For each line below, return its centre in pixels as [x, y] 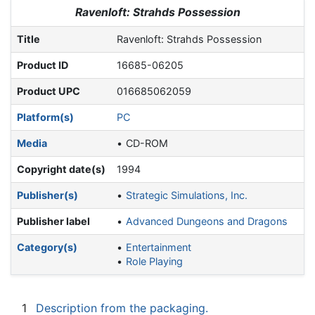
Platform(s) [45, 117]
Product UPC [49, 91]
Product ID [43, 65]
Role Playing [155, 262]
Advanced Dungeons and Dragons [207, 221]
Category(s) [47, 247]
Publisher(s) [47, 195]
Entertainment [159, 247]
